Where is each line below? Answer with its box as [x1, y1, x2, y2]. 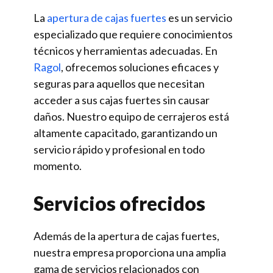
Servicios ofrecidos [34, 191, 205, 215]
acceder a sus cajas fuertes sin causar [34, 93, 210, 107]
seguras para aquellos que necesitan [34, 77, 205, 90]
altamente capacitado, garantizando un [34, 126, 218, 140]
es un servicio [166, 11, 232, 24]
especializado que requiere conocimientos [34, 27, 233, 41]
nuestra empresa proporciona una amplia [34, 246, 226, 259]
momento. [34, 159, 82, 172]
